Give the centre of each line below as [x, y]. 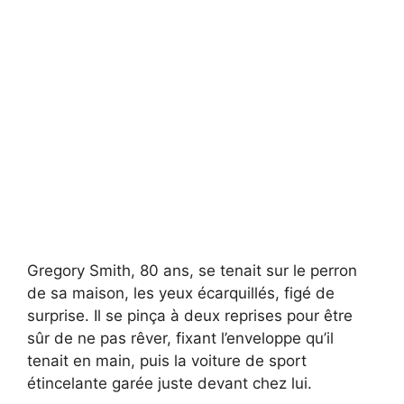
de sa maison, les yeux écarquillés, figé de [181, 293]
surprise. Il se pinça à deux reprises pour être [190, 315]
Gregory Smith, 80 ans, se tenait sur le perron [192, 270]
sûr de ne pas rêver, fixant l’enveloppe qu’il [180, 338]
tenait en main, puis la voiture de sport [167, 360]
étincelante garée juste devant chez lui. [170, 383]
